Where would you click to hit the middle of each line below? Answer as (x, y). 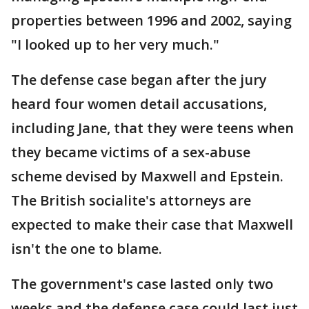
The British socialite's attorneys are (131, 201)
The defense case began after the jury (139, 80)
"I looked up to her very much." (115, 45)
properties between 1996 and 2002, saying (151, 21)
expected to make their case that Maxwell (152, 225)
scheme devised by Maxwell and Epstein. (147, 177)
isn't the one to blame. (87, 249)
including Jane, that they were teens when (152, 128)
